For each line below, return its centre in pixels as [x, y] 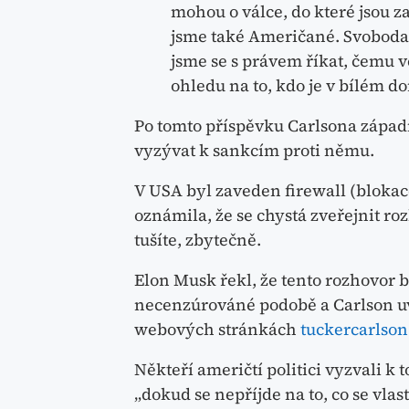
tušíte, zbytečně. [198, 239]
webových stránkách [217, 329]
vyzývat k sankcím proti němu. [254, 150]
